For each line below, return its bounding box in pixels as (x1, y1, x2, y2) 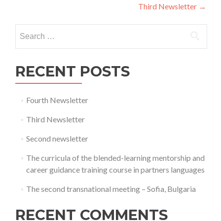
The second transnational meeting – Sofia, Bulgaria (26, 184, 196, 193)
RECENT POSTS (15, 63, 130, 80)
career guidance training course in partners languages (26, 165, 205, 174)
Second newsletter (26, 134, 88, 143)
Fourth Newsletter (26, 95, 88, 105)
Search (15, 25, 37, 34)
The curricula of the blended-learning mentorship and (26, 153, 205, 162)
